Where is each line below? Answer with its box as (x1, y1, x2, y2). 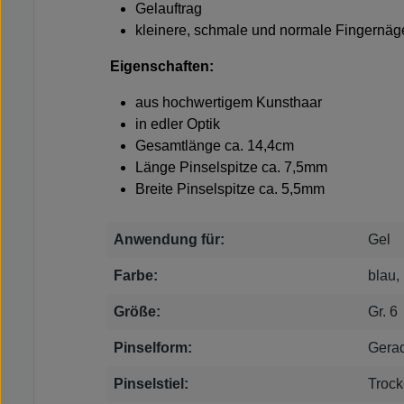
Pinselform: (114, 340, 192, 356)
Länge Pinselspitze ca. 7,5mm (135, 160, 327, 176)
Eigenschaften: (110, 59, 214, 75)
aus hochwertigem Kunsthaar (135, 95, 322, 111)
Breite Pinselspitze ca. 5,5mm (135, 181, 325, 197)
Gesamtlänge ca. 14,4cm (135, 138, 294, 154)
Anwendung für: (114, 232, 225, 248)
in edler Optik (135, 116, 220, 133)
